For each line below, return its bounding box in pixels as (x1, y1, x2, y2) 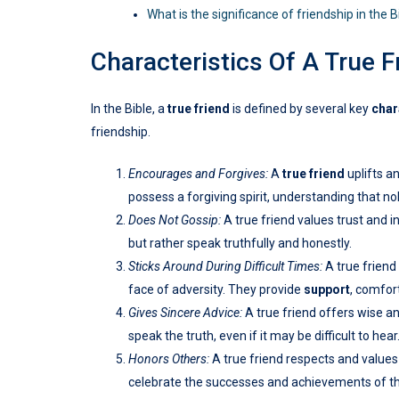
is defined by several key (230, 102, 371, 117)
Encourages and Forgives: (128, 167, 268, 182)
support (304, 282, 350, 297)
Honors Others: (128, 352, 209, 367)
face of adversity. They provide (128, 282, 304, 297)
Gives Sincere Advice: (128, 305, 242, 321)
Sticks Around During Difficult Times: (128, 259, 322, 274)
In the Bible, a (91, 102, 167, 117)
